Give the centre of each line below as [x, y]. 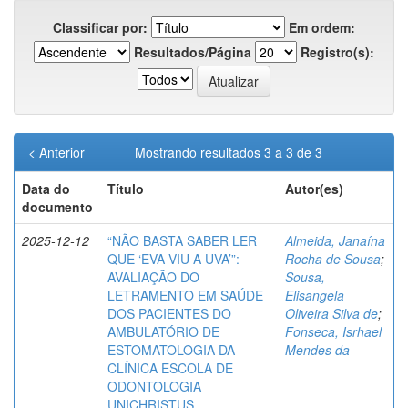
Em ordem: [322, 28]
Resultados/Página [193, 52]
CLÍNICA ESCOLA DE [170, 368]
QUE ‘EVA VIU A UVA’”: [173, 259]
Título [126, 189]
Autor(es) [314, 189]
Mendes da [317, 350]
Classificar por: [100, 28]
